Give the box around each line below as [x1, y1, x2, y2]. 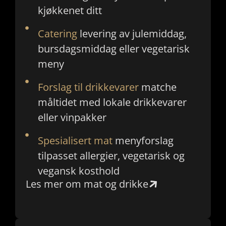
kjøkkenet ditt [37, 4, 102, 18]
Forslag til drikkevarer [37, 80, 141, 94]
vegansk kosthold [37, 164, 120, 178]
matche [141, 80, 177, 94]
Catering [37, 27, 77, 41]
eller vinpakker [37, 110, 106, 125]
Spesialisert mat [37, 134, 112, 148]
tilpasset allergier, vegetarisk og [37, 149, 185, 163]
